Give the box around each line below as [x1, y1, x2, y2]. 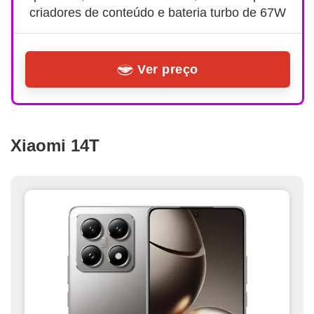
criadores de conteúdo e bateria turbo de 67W [29, 5, 286, 20]
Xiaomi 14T [11, 135, 100, 155]
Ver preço [137, 62, 198, 76]
